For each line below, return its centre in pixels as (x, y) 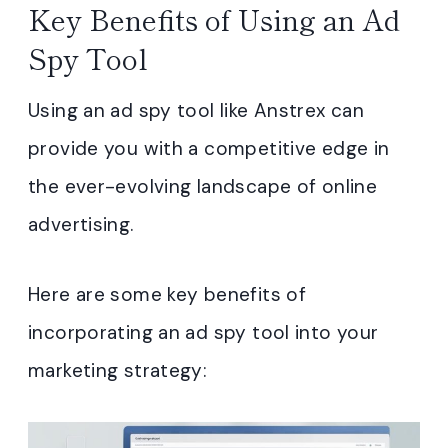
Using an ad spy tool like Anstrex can (196, 110)
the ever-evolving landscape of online (203, 186)
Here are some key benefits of (167, 294)
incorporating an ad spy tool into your (203, 332)
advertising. (81, 224)
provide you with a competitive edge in (209, 148)
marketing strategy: (118, 370)
